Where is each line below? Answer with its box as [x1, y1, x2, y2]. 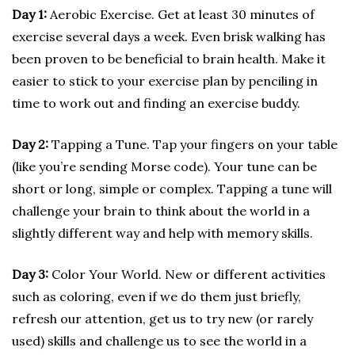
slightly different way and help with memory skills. [12, 225, 313, 241]
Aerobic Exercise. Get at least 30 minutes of [50, 6, 315, 22]
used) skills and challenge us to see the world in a [12, 333, 307, 349]
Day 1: [12, 6, 50, 22]
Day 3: [12, 266, 52, 282]
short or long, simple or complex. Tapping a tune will [12, 181, 332, 197]
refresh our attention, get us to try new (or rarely [12, 311, 313, 326]
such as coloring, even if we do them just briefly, [12, 288, 301, 304]
